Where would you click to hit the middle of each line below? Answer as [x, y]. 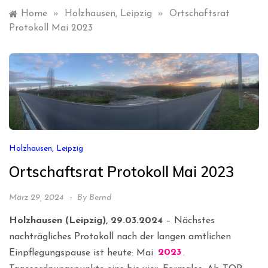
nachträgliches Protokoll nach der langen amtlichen [120, 237]
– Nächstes [189, 220]
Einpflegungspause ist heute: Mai [83, 253]
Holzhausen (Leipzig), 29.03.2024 [86, 220]
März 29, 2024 [36, 197]
